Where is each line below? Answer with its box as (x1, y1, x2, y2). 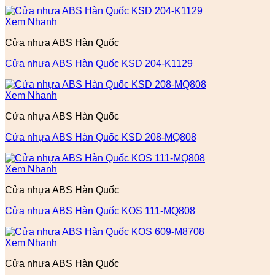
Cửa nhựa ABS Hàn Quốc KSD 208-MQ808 (5, 132, 196, 143)
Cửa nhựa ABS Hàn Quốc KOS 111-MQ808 (5, 206, 195, 217)
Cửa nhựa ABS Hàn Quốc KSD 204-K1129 (5, 58, 193, 69)
